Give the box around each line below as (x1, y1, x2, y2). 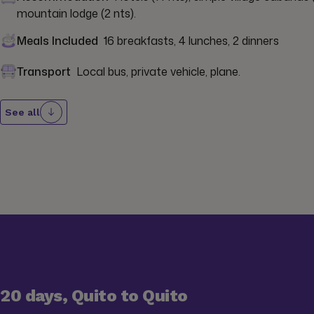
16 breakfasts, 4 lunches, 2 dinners (104, 32, 279, 48)
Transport (17, 63, 71, 79)
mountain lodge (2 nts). (17, 5, 136, 21)
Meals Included (17, 32, 98, 48)
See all (5, 106, 40, 118)
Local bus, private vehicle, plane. (76, 63, 240, 79)
